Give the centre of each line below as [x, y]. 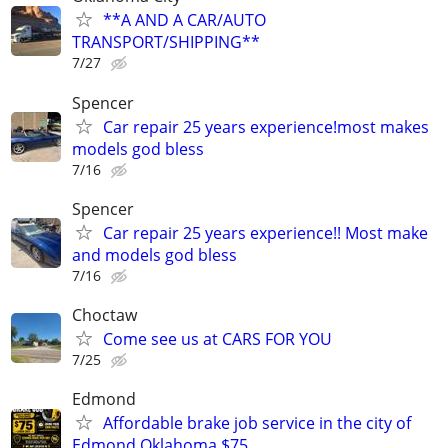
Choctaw [104, 314]
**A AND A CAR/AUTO [184, 20]
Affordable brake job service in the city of [257, 423]
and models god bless [154, 254]
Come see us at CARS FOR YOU [217, 338]
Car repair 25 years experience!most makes [266, 126]
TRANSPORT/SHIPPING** [166, 42]
